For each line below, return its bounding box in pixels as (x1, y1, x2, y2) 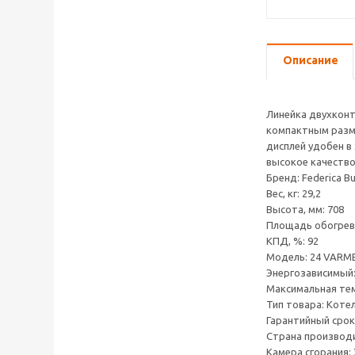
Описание (283, 54, 338, 67)
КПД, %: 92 (266, 235, 319, 246)
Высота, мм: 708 (266, 204, 344, 215)
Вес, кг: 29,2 (266, 188, 321, 199)
